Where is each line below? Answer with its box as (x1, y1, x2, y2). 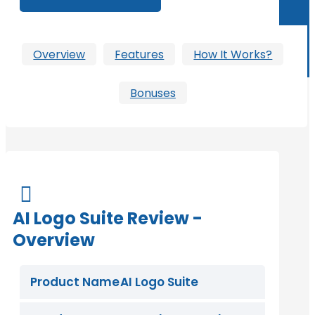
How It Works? (193, 46, 273, 63)
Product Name (30, 274, 120, 291)
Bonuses (129, 84, 176, 101)
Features (115, 46, 165, 63)
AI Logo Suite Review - (13, 207, 202, 231)
